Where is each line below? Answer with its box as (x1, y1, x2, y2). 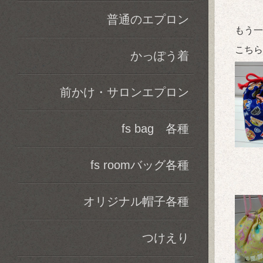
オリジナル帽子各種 (83, 195, 189, 208)
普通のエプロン (107, 13, 189, 26)
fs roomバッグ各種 (90, 159, 189, 171)
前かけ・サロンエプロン (60, 86, 189, 99)
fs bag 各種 (122, 122, 189, 135)
